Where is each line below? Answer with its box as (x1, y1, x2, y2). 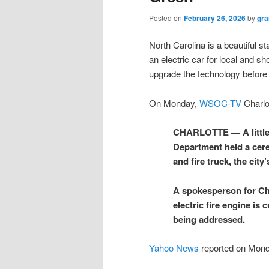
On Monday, (149, 96, 199, 109)
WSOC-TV (199, 96, 241, 109)
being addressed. (173, 212, 245, 226)
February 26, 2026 (184, 13, 246, 23)
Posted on (149, 13, 184, 23)
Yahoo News (149, 241, 199, 254)
